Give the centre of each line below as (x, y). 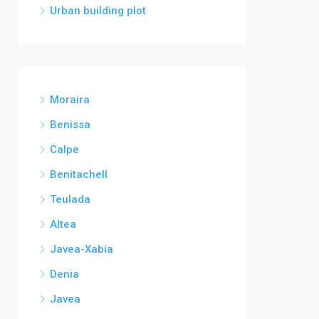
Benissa (70, 125)
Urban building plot (98, 11)
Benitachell (79, 174)
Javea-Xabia (82, 249)
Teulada (70, 199)
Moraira (70, 100)
